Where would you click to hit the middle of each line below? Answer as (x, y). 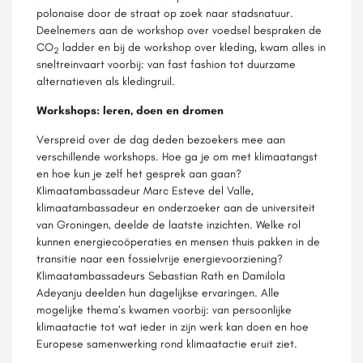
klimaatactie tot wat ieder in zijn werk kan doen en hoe (173, 327)
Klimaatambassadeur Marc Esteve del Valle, (145, 190)
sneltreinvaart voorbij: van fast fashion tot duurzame (166, 64)
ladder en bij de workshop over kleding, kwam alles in (192, 47)
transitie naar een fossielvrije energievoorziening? (160, 258)
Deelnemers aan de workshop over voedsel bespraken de (179, 30)
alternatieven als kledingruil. (106, 81)
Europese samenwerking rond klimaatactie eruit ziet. (167, 344)
